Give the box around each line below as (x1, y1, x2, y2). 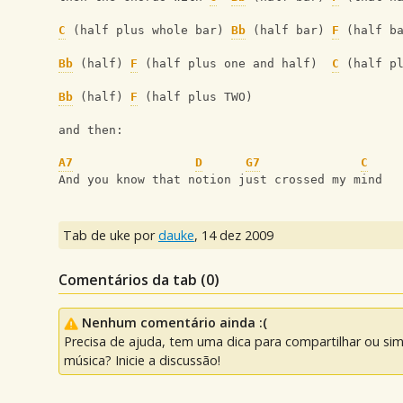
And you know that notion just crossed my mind (58, 173, 382, 187)
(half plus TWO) (138, 90, 253, 104)
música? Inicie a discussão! (64, 352, 220, 370)
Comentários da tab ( (58, 270, 206, 291)
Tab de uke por (63, 227, 158, 245)
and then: (58, 123, 123, 138)
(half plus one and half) (138, 57, 332, 71)
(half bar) (246, 23, 332, 38)
